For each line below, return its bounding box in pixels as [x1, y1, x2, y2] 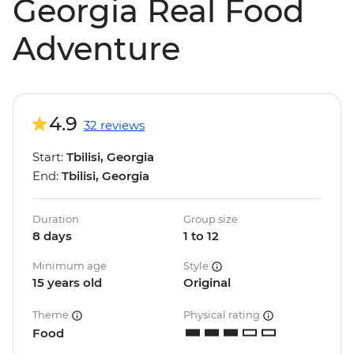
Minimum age [32, 259, 107, 273]
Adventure [13, 29, 180, 69]
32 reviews [84, 118, 145, 134]
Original [183, 275, 231, 291]
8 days [32, 228, 72, 244]
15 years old [32, 275, 102, 291]
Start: [32, 149, 66, 165]
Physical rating [183, 308, 262, 322]
